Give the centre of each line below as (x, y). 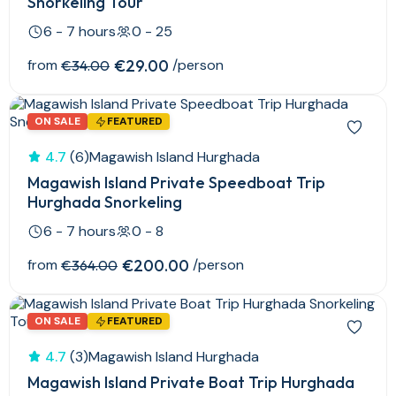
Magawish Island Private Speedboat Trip (176, 183)
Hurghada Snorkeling (105, 202)
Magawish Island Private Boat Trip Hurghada (191, 383)
